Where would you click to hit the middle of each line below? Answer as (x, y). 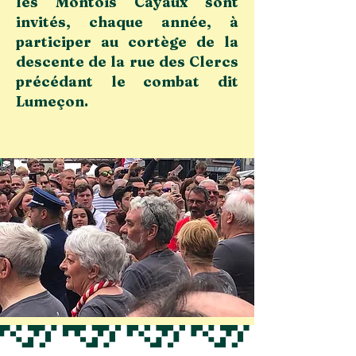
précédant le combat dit (127, 81)
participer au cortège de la (127, 42)
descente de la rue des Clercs (127, 62)
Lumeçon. (52, 101)
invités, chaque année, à (127, 22)
